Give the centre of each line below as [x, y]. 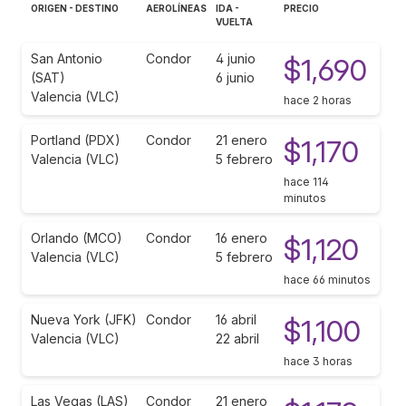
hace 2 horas [318, 100]
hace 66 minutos [327, 279]
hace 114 [306, 181]
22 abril [237, 338]
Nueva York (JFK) [84, 319]
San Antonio [67, 58]
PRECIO [301, 8]
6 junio [235, 77]
